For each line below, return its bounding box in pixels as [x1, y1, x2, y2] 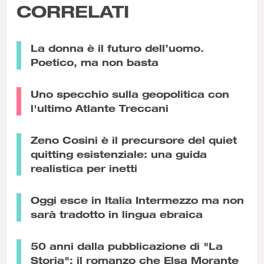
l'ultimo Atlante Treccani [31, 102, 169, 115]
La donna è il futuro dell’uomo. [31, 42, 204, 55]
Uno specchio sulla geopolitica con [31, 88, 229, 101]
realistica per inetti [31, 162, 137, 175]
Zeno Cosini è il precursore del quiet [31, 134, 237, 147]
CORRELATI [16, 1, 129, 22]
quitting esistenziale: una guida [31, 148, 207, 161]
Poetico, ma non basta [31, 56, 159, 69]
